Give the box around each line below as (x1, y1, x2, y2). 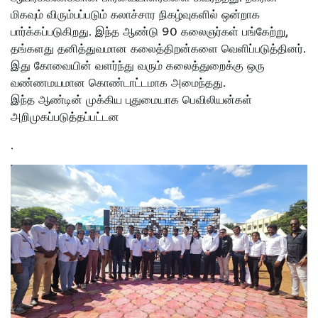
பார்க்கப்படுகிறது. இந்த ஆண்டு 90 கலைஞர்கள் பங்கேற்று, (11, 24, 288, 39)
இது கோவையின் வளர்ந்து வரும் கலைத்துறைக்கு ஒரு (11, 58, 265, 73)
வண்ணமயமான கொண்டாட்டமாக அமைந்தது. (11, 75, 226, 90)
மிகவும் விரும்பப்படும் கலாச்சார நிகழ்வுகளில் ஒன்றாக (11, 7, 260, 22)
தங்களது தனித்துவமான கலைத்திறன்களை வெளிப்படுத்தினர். (11, 41, 306, 56)
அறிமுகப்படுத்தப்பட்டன (11, 109, 119, 124)
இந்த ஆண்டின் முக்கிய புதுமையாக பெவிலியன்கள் (11, 92, 252, 107)
